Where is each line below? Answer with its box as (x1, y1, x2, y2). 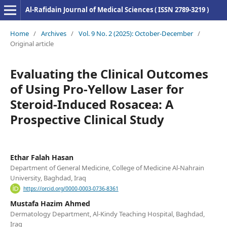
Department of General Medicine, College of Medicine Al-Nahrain (10, 163, 204, 172)
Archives (41, 28, 66, 38)
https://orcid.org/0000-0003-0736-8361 (23, 185, 119, 193)
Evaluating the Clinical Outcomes (10, 65, 208, 82)
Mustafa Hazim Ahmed (10, 199, 90, 209)
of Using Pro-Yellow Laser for (10, 80, 184, 97)
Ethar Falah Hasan (10, 152, 73, 162)
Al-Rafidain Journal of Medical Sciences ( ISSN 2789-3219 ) (25, 5, 209, 14)
